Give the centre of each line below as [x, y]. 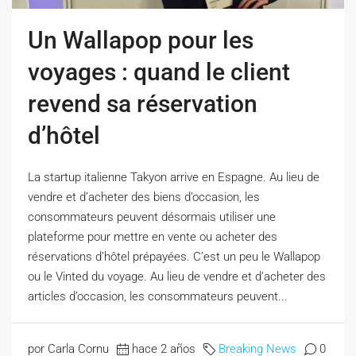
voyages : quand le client [159, 72]
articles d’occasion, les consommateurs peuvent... [158, 296]
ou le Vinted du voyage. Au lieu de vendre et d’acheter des [177, 276]
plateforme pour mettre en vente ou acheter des [153, 236]
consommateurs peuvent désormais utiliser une [152, 217]
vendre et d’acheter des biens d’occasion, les [144, 197]
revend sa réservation [143, 103]
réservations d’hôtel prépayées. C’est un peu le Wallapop [174, 256]
